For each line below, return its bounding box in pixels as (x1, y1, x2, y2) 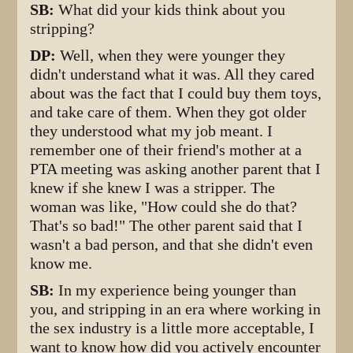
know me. (30, 254, 93, 273)
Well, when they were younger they (60, 46, 286, 65)
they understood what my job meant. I (30, 121, 273, 140)
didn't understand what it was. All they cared (30, 65, 315, 84)
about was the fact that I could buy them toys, (30, 84, 322, 102)
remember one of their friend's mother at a (30, 140, 303, 159)
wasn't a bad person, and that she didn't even (30, 235, 314, 254)
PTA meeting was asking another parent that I (30, 159, 321, 178)
